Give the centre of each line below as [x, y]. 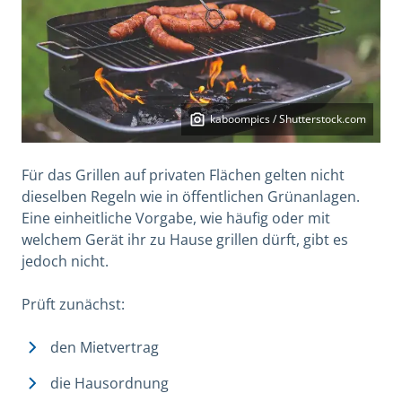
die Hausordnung [109, 383]
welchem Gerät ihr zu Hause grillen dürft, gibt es [185, 239]
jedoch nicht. [65, 261]
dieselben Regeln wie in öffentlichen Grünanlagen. [191, 196]
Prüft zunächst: [73, 304]
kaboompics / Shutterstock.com [288, 118]
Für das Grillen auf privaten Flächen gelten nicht [183, 175]
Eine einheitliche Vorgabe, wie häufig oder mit [176, 218]
